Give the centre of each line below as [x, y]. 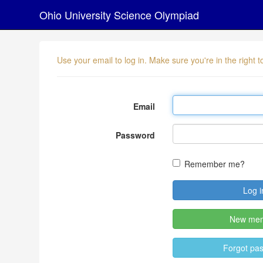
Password [135, 135]
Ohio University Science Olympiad [119, 15]
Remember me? [214, 164]
